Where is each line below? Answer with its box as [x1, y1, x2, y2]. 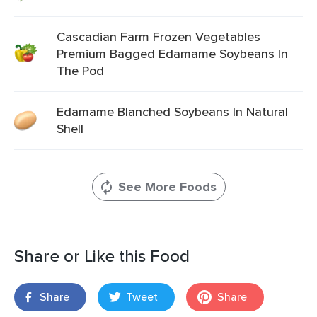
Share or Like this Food [14, 243, 190, 268]
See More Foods [117, 178, 217, 196]
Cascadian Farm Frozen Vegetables [57, 28, 260, 45]
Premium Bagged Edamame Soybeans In [57, 45, 288, 62]
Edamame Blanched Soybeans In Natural [57, 103, 288, 120]
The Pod [57, 62, 104, 79]
